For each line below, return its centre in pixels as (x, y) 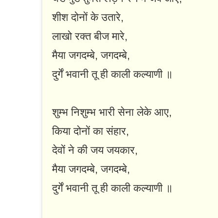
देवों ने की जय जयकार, (95, 150)
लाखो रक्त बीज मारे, (90, 36)
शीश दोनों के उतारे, (88, 18)
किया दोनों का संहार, (91, 131)
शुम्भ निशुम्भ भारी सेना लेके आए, (112, 112)
